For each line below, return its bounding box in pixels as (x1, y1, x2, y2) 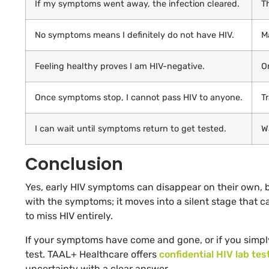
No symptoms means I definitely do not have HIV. (35, 30, 234, 41)
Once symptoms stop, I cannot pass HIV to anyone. (35, 92, 243, 103)
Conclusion (25, 153, 123, 177)
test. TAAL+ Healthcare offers (25, 249, 159, 261)
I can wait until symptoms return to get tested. (35, 124, 226, 134)
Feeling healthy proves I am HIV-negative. (35, 61, 205, 72)
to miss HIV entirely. (25, 210, 113, 222)
